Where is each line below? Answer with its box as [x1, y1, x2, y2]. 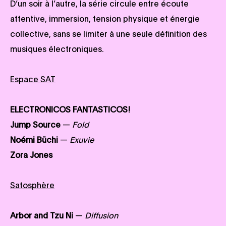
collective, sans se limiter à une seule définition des [10, 28, 207, 39]
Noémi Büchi [10, 134, 58, 145]
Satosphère [10, 179, 54, 190]
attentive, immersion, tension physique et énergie [10, 13, 200, 24]
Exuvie [70, 134, 94, 145]
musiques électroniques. [10, 43, 104, 54]
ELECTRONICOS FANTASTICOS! [10, 103, 130, 115]
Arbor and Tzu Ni [10, 209, 73, 220]
